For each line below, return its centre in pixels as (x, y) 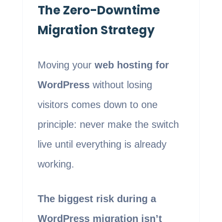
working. (56, 164)
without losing (121, 85)
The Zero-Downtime (99, 10)
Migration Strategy (96, 30)
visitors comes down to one (97, 105)
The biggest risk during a (97, 199)
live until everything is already (102, 144)
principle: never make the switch (108, 125)
